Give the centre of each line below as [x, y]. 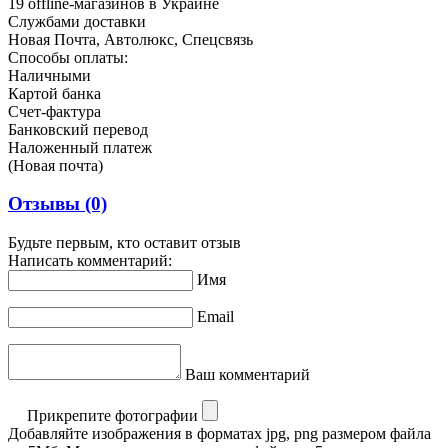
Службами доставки [77, 21]
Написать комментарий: [90, 261]
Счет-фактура [54, 111]
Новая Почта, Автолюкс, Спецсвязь [130, 39]
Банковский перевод [78, 129]
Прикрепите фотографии [112, 416]
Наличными [49, 75]
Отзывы [46, 204]
